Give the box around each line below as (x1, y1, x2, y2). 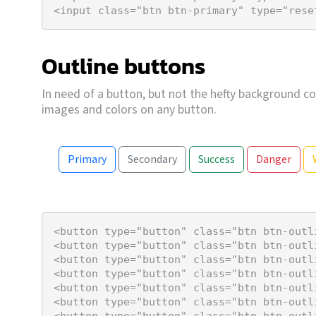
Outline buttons (42, 49, 205, 83)
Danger (256, 151, 291, 167)
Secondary (128, 151, 177, 167)
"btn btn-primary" (136, 4, 244, 17)
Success (198, 151, 235, 167)
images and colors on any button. (42, 100, 217, 119)
